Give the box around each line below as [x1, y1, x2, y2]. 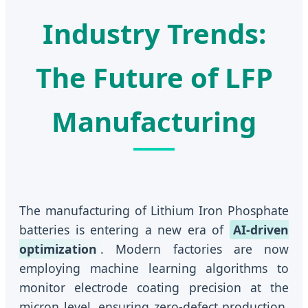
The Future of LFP [35, 58, 273, 97]
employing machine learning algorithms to [19, 260, 289, 277]
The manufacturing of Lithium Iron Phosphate [19, 202, 289, 219]
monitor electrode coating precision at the [19, 279, 289, 296]
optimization [19, 241, 97, 258]
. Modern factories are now [100, 241, 289, 258]
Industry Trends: [42, 14, 266, 53]
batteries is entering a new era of [19, 221, 230, 239]
